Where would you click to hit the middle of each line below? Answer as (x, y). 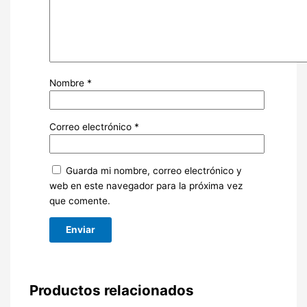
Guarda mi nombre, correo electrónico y (153, 170)
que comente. (79, 200)
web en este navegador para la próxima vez (146, 185)
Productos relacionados (111, 290)
